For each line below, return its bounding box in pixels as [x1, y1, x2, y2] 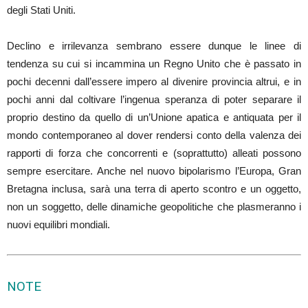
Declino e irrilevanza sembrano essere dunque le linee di [7, 39, 301, 52]
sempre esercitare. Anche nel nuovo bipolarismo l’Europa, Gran [7, 164, 301, 177]
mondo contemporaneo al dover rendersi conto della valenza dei [7, 129, 301, 141]
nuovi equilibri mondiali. [7, 218, 110, 230]
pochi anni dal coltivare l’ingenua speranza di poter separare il [7, 93, 301, 105]
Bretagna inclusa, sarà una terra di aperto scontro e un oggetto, [7, 182, 301, 195]
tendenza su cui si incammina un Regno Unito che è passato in [7, 57, 301, 69]
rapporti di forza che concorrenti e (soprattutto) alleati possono [7, 146, 301, 159]
